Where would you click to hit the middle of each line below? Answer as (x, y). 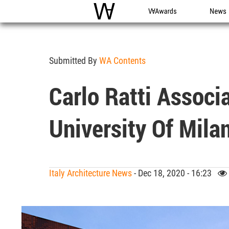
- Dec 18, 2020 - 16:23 (175, 173)
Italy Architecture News (90, 173)
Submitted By (74, 61)
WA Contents (122, 61)
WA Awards (167, 22)
